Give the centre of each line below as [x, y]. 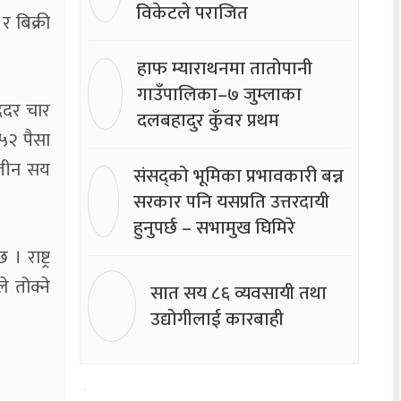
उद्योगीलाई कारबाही [217, 319]
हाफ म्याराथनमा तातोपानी [225, 68]
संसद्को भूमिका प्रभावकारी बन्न [238, 175]
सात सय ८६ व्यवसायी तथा [238, 293]
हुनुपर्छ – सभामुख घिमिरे [214, 227]
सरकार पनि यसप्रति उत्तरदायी [231, 201]
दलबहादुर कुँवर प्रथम [209, 120]
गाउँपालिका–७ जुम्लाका [220, 94]
